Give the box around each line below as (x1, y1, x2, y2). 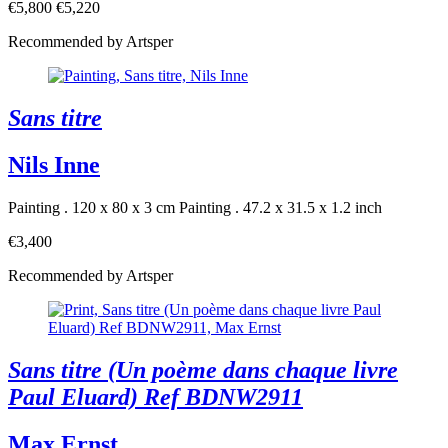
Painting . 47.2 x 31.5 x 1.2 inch (179, 198, 382, 216)
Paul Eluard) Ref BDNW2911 (8, 383, 303, 410)
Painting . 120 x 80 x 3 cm (8, 198, 175, 216)
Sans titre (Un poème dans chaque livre (8, 356, 398, 383)
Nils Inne (8, 152, 100, 179)
